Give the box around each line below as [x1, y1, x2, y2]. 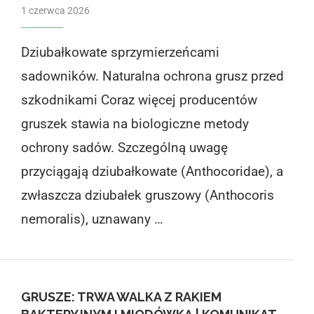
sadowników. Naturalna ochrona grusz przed [20, 67, 284, 84]
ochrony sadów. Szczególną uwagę [20, 139, 228, 156]
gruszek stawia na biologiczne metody [20, 115, 249, 132]
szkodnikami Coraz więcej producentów [20, 91, 257, 108]
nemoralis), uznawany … [20, 210, 163, 227]
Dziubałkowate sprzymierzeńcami [20, 43, 219, 60]
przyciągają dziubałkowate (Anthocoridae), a [20, 163, 283, 179]
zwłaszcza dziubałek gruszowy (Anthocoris [20, 186, 274, 203]
